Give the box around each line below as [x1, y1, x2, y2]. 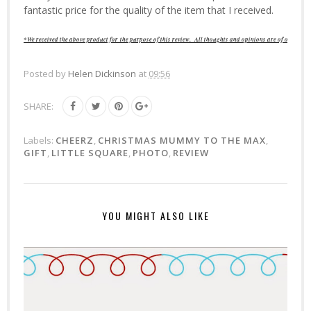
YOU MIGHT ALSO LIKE [101, 208, 210, 223]
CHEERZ [56, 133, 94, 146]
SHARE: [24, 99, 53, 112]
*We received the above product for [24, 34, 120, 44]
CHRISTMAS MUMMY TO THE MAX [98, 133, 266, 146]
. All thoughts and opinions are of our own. [190, 34, 308, 44]
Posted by [24, 67, 68, 80]
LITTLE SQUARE [51, 146, 128, 159]
